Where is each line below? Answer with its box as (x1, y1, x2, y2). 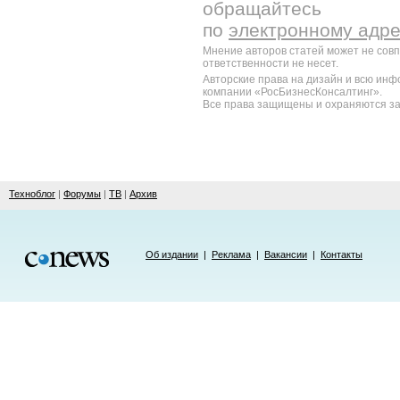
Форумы (63, 188, 101, 199)
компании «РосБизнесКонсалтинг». (203, 86, 382, 98)
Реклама (212, 249, 251, 260)
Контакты (321, 249, 362, 260)
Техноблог (9, 188, 55, 199)
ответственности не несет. (203, 57, 338, 70)
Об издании (146, 249, 198, 260)
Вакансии (264, 249, 307, 260)
